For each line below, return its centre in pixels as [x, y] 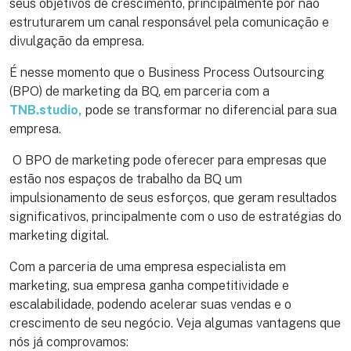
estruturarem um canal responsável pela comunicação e [169, 22]
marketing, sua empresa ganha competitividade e [149, 285]
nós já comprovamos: [69, 342]
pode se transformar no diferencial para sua [210, 110]
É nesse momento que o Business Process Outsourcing [167, 72]
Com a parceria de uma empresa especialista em [148, 266]
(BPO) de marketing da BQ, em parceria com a [139, 91]
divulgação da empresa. [78, 41]
